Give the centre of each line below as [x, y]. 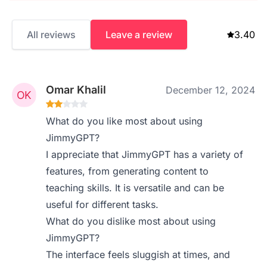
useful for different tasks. [103, 204]
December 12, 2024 [210, 90]
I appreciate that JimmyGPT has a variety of [145, 154]
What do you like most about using [125, 121]
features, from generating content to [128, 171]
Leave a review [139, 35]
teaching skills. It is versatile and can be [135, 188]
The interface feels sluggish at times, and [138, 254]
